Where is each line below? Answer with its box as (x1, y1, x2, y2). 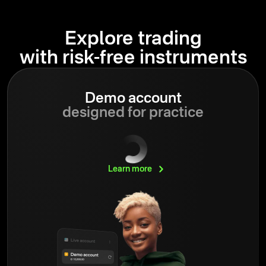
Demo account (84, 91, 182, 106)
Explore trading (64, 29, 202, 49)
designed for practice (62, 106, 204, 121)
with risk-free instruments (19, 48, 247, 68)
